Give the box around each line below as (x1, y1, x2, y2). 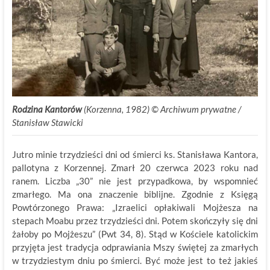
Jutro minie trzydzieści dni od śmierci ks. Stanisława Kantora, (11, 149, 259, 160)
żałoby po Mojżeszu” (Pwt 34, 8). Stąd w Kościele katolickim (11, 228, 259, 240)
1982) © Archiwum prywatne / (125, 104, 241, 115)
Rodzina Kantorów (11, 104, 82, 115)
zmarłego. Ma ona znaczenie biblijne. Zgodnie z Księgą (11, 189, 259, 200)
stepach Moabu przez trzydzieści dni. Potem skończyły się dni (11, 215, 259, 227)
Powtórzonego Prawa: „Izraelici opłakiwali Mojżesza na (11, 202, 259, 213)
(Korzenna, (81, 104, 124, 115)
